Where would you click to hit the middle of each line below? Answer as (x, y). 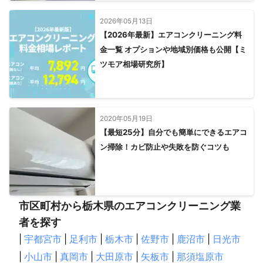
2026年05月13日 (126, 21)
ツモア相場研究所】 (134, 64)
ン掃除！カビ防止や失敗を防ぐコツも (164, 146)
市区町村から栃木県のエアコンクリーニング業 (130, 205)
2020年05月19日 (126, 118)
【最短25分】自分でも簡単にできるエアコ (173, 132)
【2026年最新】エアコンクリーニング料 (171, 34)
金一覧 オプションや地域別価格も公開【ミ (173, 49)
